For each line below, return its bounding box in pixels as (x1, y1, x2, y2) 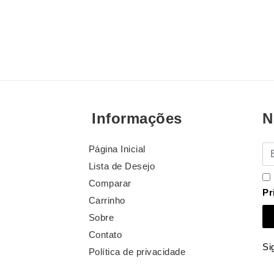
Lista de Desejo (88, 161, 155, 172)
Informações (92, 110, 182, 127)
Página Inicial (88, 144, 146, 155)
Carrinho (88, 195, 125, 206)
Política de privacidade (88, 246, 186, 257)
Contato (88, 229, 122, 240)
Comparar (88, 178, 131, 189)
